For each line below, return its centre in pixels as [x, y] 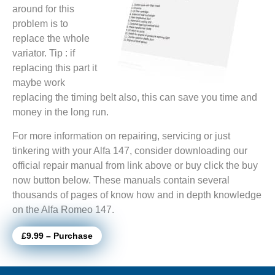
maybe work [39, 82]
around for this [43, 9]
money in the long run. [60, 112]
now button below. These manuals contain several [121, 180]
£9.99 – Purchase [57, 235]
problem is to [40, 23]
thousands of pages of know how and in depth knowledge [137, 195]
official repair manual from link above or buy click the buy [135, 165]
